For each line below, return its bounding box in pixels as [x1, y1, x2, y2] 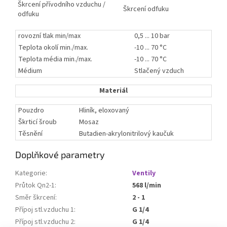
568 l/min [132, 180, 161, 191]
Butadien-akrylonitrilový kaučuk [79, 129, 174, 139]
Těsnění [18, 129, 44, 139]
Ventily [132, 168, 156, 179]
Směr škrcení [15, 193, 55, 203]
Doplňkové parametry [15, 149, 105, 161]
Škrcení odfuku [123, 4, 169, 15]
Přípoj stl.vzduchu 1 [15, 205, 74, 215]
